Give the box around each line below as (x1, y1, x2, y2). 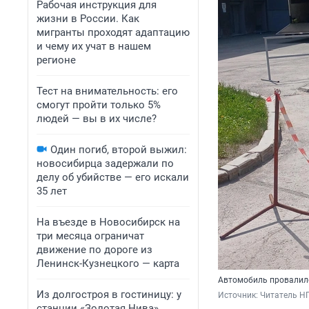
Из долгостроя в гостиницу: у (37, 288, 181, 301)
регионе (37, 54, 76, 66)
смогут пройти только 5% (37, 99, 161, 111)
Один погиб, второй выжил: (50, 143, 187, 156)
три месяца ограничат (37, 230, 144, 242)
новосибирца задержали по (37, 157, 174, 170)
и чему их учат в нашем (37, 40, 151, 52)
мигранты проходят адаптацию (37, 26, 190, 39)
